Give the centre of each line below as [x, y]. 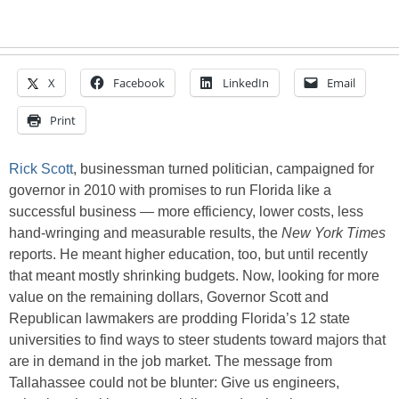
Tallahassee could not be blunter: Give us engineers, [174, 383]
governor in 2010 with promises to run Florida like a [170, 190]
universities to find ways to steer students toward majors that [197, 340]
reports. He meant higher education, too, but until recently [188, 254]
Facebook [139, 83]
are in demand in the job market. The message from [171, 361]
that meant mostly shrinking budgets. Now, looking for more [194, 276]
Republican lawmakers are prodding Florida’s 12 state [179, 318]
